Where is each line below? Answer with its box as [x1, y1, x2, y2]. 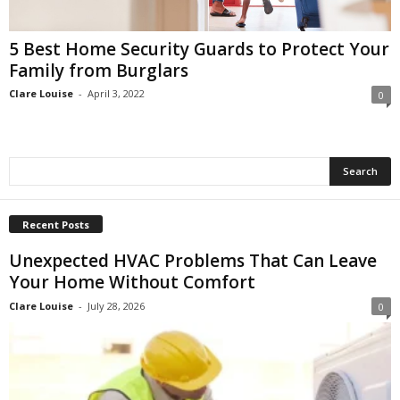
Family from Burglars [9, 59, 188, 83]
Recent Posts [22, 218, 89, 232]
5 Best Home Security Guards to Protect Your [9, 37, 389, 62]
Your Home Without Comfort [9, 271, 255, 295]
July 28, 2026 [87, 299, 145, 313]
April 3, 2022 [87, 87, 145, 101]
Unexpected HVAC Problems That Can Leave [9, 249, 377, 273]
